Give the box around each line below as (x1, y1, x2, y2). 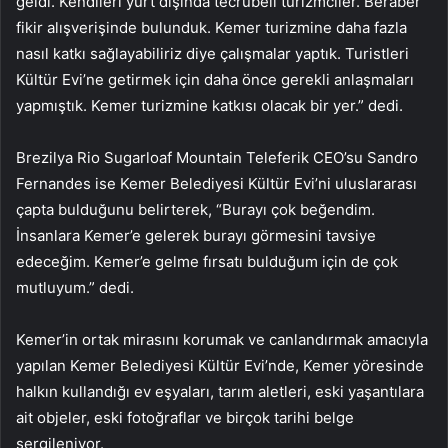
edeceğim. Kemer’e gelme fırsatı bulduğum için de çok (16, 251, 398, 271)
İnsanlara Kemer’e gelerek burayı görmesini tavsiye (16, 225, 376, 245)
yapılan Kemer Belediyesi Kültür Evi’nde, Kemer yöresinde (16, 355, 424, 375)
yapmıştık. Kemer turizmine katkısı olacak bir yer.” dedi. (16, 95, 403, 115)
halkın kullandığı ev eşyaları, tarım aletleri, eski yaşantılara (16, 381, 424, 401)
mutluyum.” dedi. (16, 277, 134, 297)
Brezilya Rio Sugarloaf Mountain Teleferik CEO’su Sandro (16, 147, 418, 167)
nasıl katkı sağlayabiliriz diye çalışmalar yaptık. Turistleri (16, 43, 409, 63)
